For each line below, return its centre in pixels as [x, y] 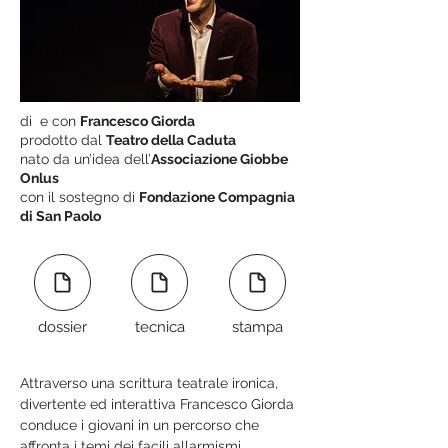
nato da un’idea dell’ [85, 159]
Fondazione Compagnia [217, 197]
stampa [257, 327]
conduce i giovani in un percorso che [141, 425]
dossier [62, 327]
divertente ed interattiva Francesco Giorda [159, 404]
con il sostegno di [79, 197]
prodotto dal [63, 140]
